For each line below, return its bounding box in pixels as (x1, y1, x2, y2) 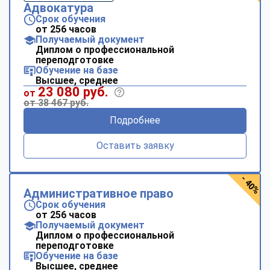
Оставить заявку (96, 139, 174, 151)
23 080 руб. (38, 84, 108, 99)
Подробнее (110, 114, 160, 126)
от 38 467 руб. (24, 96, 89, 108)
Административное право (24, 186, 174, 201)
